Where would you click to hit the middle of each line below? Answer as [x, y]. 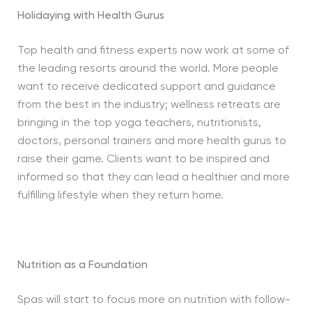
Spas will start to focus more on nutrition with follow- [154, 300]
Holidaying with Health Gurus [91, 16]
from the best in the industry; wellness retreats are [149, 105]
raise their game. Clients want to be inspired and [143, 159]
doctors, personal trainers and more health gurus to [151, 141]
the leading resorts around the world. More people [148, 69]
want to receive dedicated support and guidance [146, 87]
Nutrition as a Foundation [82, 265]
